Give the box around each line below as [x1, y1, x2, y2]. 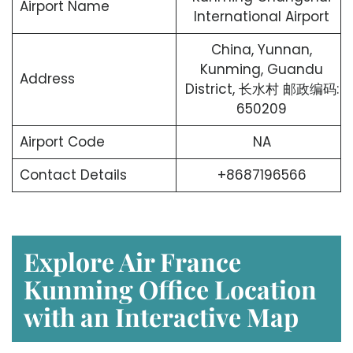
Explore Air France [24, 244, 241, 279]
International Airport [194, 6, 330, 26]
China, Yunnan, [211, 39, 313, 59]
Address [19, 69, 75, 88]
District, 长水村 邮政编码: [184, 79, 339, 98]
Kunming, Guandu [200, 59, 324, 79]
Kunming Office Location [24, 272, 317, 307]
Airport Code [19, 132, 105, 151]
